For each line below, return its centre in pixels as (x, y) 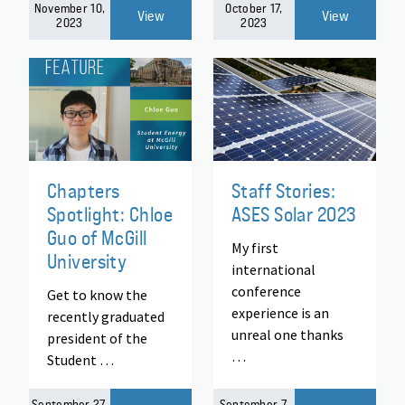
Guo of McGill (97, 237)
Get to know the (97, 294)
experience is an (280, 312)
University (87, 261)
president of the (97, 338)
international (273, 269)
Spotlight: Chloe (110, 214)
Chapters (84, 190)
